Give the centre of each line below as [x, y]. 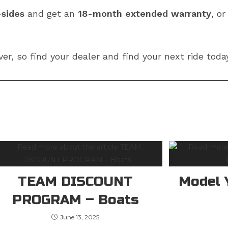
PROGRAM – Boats [75, 199]
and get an [51, 13]
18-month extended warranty [145, 13]
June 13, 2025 [80, 217]
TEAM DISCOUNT [76, 181]
